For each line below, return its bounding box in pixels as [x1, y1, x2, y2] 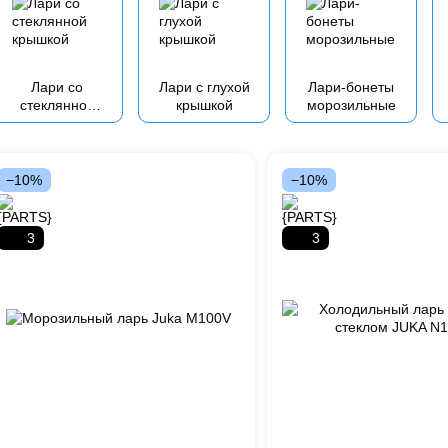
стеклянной [19, 97, 95, 113]
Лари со [31, 79, 83, 95]
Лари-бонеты [308, 79, 394, 95]
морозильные [306, 97, 396, 113]
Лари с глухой [158, 79, 250, 95]
